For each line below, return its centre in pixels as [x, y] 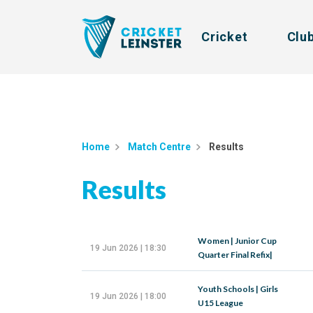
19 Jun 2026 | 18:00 [128, 296]
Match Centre [159, 147]
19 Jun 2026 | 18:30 [128, 248]
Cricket [225, 37]
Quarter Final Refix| [235, 255]
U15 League [220, 303]
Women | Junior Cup [237, 241]
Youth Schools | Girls [238, 289]
